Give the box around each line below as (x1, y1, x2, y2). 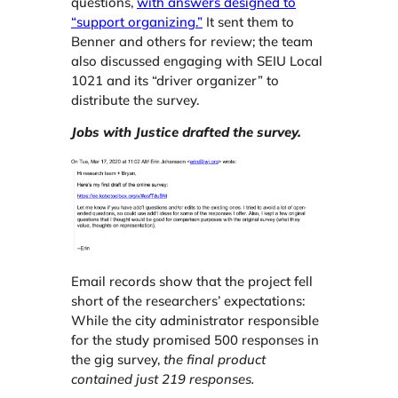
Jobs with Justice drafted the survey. (71, 123, 305, 141)
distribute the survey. (71, 91, 199, 108)
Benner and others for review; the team (71, 32, 313, 50)
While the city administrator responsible (71, 311, 319, 329)
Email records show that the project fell (71, 272, 313, 290)
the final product (163, 350, 266, 368)
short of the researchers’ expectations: (71, 291, 305, 309)
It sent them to (203, 12, 294, 30)
